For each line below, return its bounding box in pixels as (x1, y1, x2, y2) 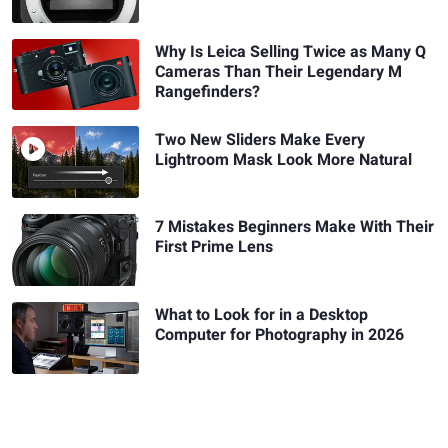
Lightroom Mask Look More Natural (155, 147, 413, 172)
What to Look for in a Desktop (155, 303, 369, 328)
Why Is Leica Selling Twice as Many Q (155, 39, 427, 64)
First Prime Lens (155, 235, 274, 260)
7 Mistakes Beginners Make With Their (155, 215, 435, 240)
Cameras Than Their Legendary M (155, 59, 403, 84)
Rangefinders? (155, 79, 261, 104)
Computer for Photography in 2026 (155, 323, 405, 348)
